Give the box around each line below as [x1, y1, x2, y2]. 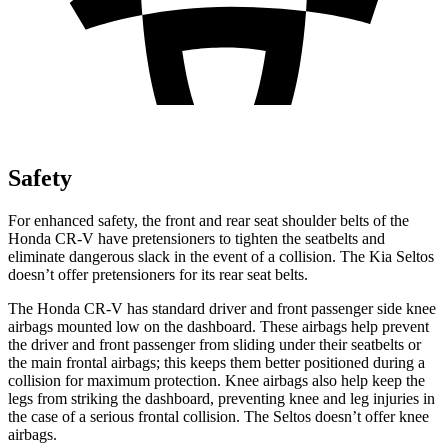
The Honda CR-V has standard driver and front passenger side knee [8, 299, 436, 317]
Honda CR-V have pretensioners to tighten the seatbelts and [8, 229, 385, 247]
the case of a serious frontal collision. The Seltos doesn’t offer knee [8, 407, 429, 425]
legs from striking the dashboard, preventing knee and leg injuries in [8, 389, 435, 407]
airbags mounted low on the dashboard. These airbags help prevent [8, 317, 429, 335]
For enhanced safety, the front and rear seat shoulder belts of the [8, 211, 409, 229]
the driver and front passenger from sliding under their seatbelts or [8, 335, 421, 353]
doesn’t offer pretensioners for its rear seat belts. [8, 265, 308, 283]
